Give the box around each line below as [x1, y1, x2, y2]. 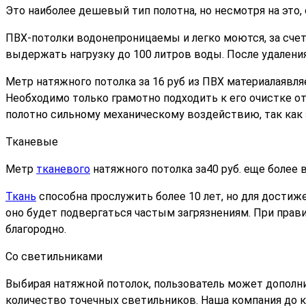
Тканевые [5, 135, 58, 149]
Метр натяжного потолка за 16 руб [5, 75, 185, 89]
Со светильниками [5, 250, 102, 264]
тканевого [36, 163, 90, 176]
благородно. [5, 223, 66, 236]
